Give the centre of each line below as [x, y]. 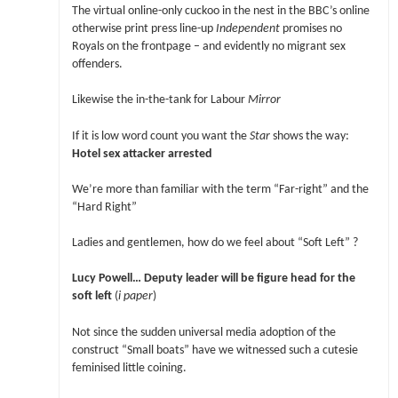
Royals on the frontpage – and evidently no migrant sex [208, 47]
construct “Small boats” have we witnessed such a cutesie [215, 350]
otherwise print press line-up [143, 29]
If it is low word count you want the [160, 136]
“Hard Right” [104, 207]
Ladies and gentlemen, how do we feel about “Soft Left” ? [215, 243]
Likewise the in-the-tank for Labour [159, 100]
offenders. [97, 65]
